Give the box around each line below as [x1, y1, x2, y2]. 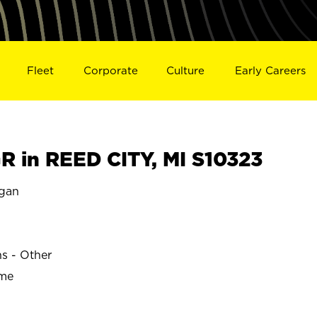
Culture [166, 64, 205, 76]
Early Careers [235, 64, 306, 76]
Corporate [83, 64, 138, 76]
